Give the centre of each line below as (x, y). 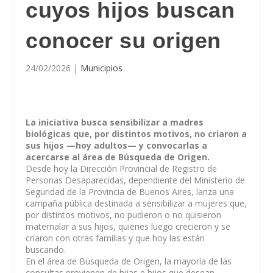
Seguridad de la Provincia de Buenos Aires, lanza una (130, 192)
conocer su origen (123, 41)
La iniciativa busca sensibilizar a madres (115, 122)
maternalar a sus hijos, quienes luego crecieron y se (128, 226)
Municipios (102, 68)
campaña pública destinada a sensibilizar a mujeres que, (136, 203)
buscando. (46, 250)
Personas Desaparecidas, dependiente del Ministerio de (136, 180)
